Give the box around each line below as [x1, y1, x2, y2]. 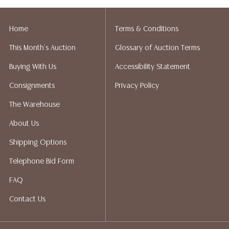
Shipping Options [9, 139, 66, 146]
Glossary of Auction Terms [114, 44, 200, 52]
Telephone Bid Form [9, 158, 74, 165]
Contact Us [9, 196, 45, 203]
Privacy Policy [114, 82, 159, 89]
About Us [9, 120, 39, 127]
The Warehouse [9, 101, 60, 108]
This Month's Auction [9, 44, 76, 52]
